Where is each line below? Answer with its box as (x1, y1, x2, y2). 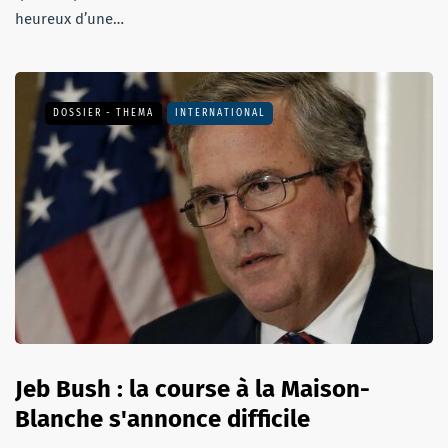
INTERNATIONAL (175, 107, 265, 120)
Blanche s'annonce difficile (15, 405, 310, 434)
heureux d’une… (15, 10, 124, 29)
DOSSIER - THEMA (53, 107, 154, 120)
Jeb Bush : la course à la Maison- (15, 375, 370, 404)
